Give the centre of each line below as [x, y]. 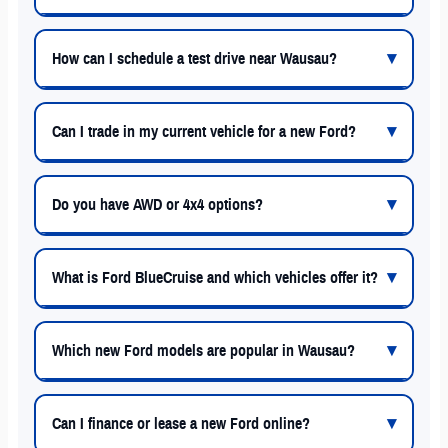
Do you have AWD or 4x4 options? [157, 204]
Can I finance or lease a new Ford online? [181, 423]
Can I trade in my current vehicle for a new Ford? [204, 131]
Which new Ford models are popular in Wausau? [203, 350]
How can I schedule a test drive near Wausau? [194, 58]
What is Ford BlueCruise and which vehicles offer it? [215, 277]
